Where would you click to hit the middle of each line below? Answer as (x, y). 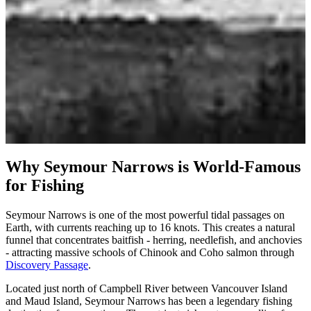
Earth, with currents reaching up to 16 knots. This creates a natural (150, 227)
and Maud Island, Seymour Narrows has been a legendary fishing (149, 301)
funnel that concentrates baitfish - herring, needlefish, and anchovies (154, 239)
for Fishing (45, 185)
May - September (43, 124)
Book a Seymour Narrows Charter (81, 137)
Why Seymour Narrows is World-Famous (153, 166)
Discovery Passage (47, 264)
